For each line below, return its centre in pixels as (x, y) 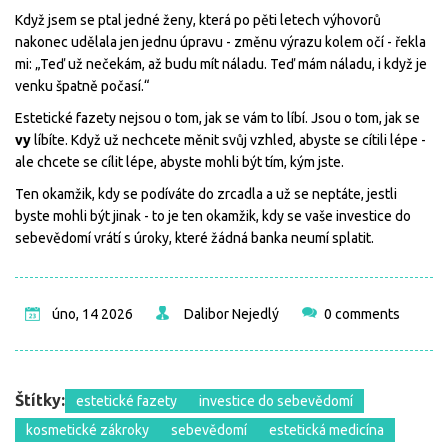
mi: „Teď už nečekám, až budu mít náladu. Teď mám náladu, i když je (221, 63)
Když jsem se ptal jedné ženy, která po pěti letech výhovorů (198, 19)
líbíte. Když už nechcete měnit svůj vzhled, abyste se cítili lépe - (228, 139)
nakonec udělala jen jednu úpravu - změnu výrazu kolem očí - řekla (220, 41)
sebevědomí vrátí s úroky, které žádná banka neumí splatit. (194, 237)
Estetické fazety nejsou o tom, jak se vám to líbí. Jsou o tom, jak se (217, 117)
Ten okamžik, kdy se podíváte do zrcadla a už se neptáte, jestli (206, 193)
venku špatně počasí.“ (82, 85)
